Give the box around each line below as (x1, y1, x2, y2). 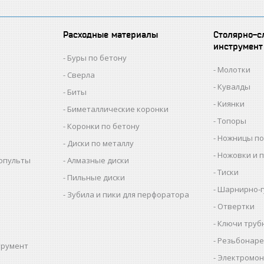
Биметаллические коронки (67, 104, 169, 114)
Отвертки (217, 201, 255, 212)
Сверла (67, 70, 95, 80)
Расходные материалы (63, 29, 159, 39)
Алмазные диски (67, 155, 130, 166)
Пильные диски (67, 172, 126, 183)
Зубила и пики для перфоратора (67, 189, 190, 200)
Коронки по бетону (67, 121, 140, 131)
